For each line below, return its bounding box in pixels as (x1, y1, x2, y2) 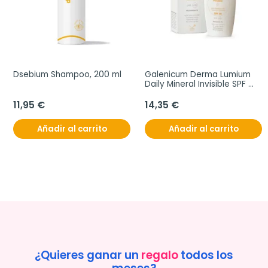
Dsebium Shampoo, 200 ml (13, 69, 121, 81)
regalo (141, 247, 178, 264)
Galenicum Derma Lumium (145, 69, 251, 81)
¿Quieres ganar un (35, 247, 141, 264)
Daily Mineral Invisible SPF (145, 78, 246, 90)
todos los (178, 247, 233, 264)
